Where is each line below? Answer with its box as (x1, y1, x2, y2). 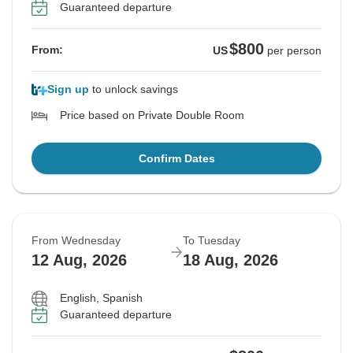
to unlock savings (89, 83, 178, 96)
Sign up (47, 83, 89, 96)
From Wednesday (32, 234, 121, 247)
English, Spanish (60, 292, 143, 305)
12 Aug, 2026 (32, 251, 127, 269)
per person (267, 44, 321, 58)
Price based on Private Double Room (60, 109, 244, 122)
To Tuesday (183, 234, 240, 247)
